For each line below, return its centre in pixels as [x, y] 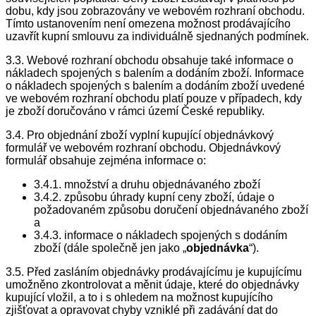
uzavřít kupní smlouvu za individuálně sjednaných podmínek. [157, 37]
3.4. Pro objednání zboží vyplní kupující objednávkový [140, 135]
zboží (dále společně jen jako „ [110, 248]
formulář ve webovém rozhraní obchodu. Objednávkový [143, 148]
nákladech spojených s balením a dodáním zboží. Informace [155, 73]
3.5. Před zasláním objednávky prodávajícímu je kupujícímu [154, 272]
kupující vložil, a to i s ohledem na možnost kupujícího [139, 298]
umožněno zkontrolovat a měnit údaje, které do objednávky [152, 285]
